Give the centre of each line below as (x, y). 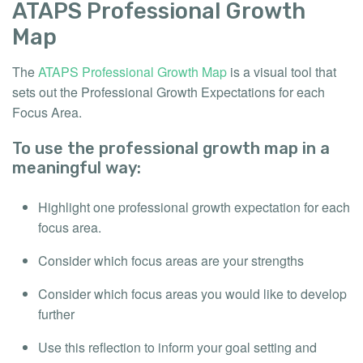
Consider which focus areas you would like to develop (192, 293)
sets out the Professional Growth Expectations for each (169, 92)
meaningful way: (77, 167)
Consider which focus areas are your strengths (171, 260)
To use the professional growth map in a (171, 148)
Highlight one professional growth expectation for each (194, 207)
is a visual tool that (283, 71)
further (56, 314)
